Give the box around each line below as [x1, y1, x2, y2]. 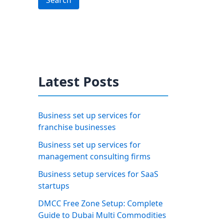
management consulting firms [38, 151, 151, 162]
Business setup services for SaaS [38, 169, 158, 180]
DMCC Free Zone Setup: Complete [38, 198, 163, 209]
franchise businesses [38, 122, 116, 133]
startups [38, 180, 69, 192]
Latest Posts [38, 72, 119, 91]
